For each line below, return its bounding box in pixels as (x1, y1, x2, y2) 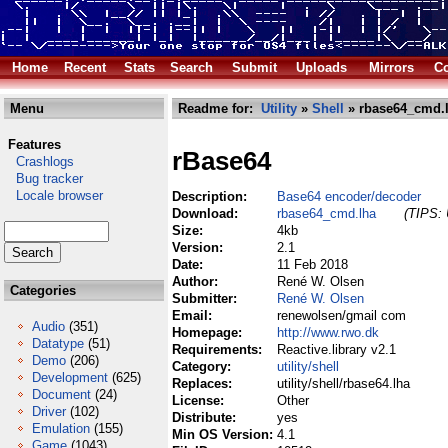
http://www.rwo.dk (277, 325, 379, 340)
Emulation (32, 421, 90, 436)
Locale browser (4, 188, 103, 203)
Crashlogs (4, 154, 74, 169)
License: (172, 393, 228, 408)
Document (32, 387, 91, 402)
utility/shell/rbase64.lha (277, 376, 410, 391)
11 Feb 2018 (277, 257, 348, 272)
